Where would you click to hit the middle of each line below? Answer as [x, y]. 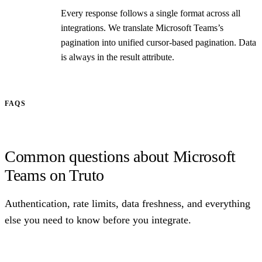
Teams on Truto [55, 175]
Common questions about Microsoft [120, 156]
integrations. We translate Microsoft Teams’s [142, 27]
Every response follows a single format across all [151, 13]
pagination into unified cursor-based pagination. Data [158, 42]
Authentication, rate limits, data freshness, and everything [127, 203]
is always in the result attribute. [118, 57]
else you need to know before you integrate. [98, 220]
